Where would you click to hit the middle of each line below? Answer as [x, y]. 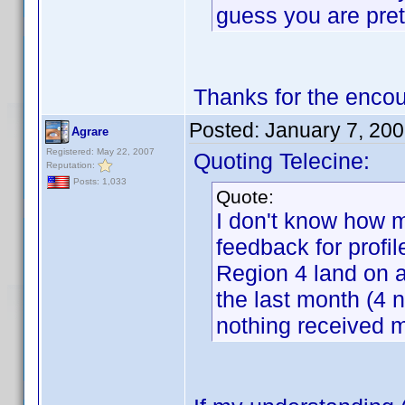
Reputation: [72, 165]
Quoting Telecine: [282, 161]
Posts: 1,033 [99, 182]
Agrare [90, 132]
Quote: [245, 197]
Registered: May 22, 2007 [100, 151]
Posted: [227, 130]
